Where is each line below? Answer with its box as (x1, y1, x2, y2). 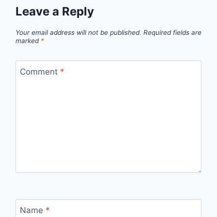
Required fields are (143, 29, 201, 37)
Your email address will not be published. (15, 29, 141, 37)
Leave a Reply (15, 4, 94, 19)
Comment (19, 66, 60, 77)
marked (15, 37, 41, 45)
